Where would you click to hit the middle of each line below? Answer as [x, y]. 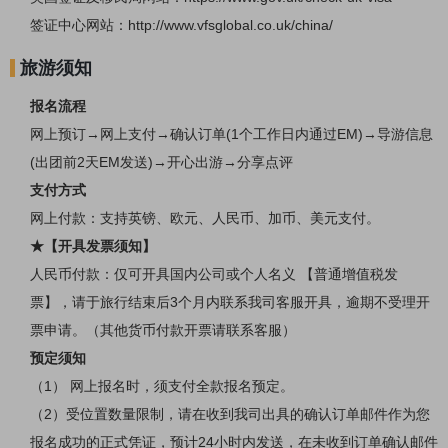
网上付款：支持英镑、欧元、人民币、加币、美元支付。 [205, 218]
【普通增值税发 [349, 274]
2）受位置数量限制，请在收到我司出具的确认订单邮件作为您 [237, 414]
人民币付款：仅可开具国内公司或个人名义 [163, 274]
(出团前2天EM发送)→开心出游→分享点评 [161, 162]
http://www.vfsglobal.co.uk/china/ [230, 25]
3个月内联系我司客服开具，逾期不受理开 [300, 302]
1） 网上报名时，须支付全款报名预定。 [169, 386]
